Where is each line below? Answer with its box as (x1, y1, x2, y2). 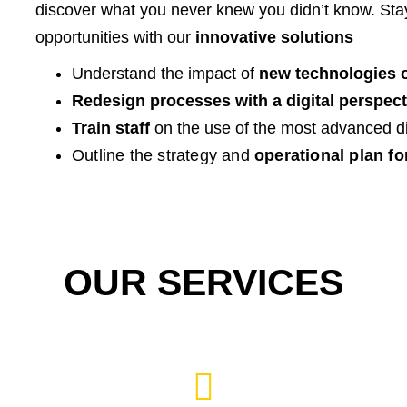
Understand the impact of (71, 65, 259, 84)
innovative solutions (194, 28, 353, 47)
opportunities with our (35, 28, 195, 47)
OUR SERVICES (64, 262, 343, 304)
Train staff (71, 119, 150, 138)
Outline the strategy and (71, 146, 254, 165)
